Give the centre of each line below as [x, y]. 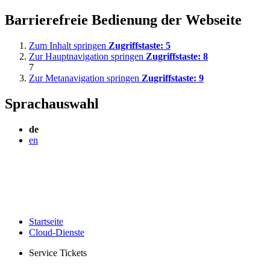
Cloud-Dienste [57, 232]
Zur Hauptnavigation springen [87, 56]
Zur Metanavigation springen [85, 78]
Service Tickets [58, 253]
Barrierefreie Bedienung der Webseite [123, 20]
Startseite [46, 221]
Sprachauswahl [52, 103]
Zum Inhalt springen [69, 45]
